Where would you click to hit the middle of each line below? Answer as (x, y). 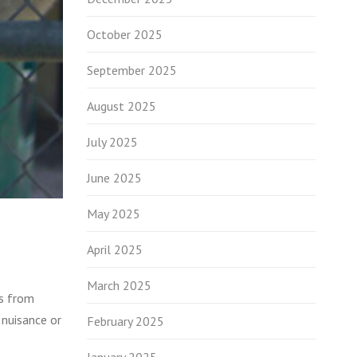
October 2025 (124, 34)
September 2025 (131, 70)
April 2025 (114, 249)
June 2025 (114, 178)
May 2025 (113, 214)
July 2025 (112, 142)
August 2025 (121, 106)
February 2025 (125, 321)
